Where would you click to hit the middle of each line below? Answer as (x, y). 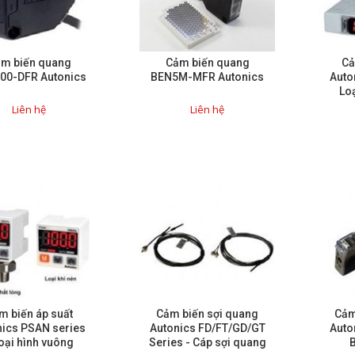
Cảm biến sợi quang (207, 314)
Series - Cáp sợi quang (207, 343)
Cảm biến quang (207, 63)
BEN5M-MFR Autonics (207, 77)
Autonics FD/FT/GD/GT (207, 328)
